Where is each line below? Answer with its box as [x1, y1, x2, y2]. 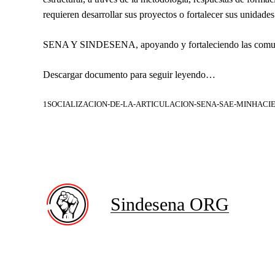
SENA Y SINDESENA [43, 39, 136, 50]
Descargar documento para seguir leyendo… [43, 69, 215, 80]
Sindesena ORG [110, 194, 229, 214]
